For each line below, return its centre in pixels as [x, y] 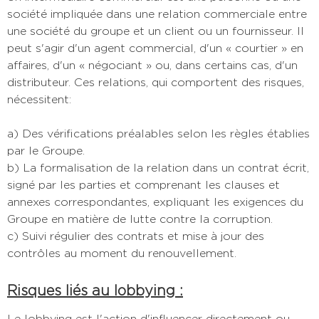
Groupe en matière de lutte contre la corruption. [140, 219]
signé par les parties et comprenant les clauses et [143, 184]
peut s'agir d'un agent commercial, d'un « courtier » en [155, 48]
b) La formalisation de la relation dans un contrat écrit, [158, 167]
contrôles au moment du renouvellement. [122, 253]
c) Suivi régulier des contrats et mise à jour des [136, 236]
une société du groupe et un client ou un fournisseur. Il [156, 31]
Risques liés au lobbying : [95, 290]
